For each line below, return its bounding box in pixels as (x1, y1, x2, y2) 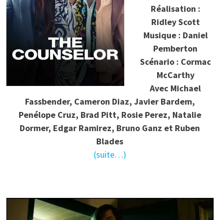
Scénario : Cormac (139, 55, 211, 67)
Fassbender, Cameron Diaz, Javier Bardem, (25, 95, 195, 107)
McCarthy (156, 69, 194, 81)
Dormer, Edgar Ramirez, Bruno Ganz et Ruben (20, 122, 200, 134)
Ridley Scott (151, 16, 200, 27)
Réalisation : (150, 2, 200, 14)
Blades (96, 135, 124, 147)
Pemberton (153, 42, 198, 54)
